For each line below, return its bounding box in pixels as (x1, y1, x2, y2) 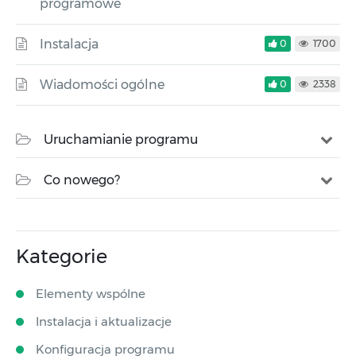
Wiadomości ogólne (40, 77, 164, 92)
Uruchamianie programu (44, 132, 198, 147)
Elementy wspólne (36, 286, 145, 301)
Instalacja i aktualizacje (36, 314, 172, 329)
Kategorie (16, 245, 107, 268)
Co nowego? (44, 172, 120, 188)
